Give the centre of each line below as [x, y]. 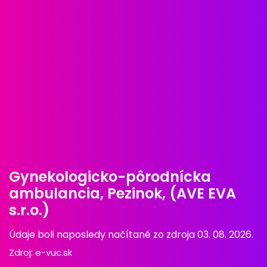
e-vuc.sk [54, 253]
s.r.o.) [29, 210]
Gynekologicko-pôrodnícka [110, 177]
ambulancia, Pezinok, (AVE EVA [122, 194]
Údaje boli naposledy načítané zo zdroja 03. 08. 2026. [131, 235]
